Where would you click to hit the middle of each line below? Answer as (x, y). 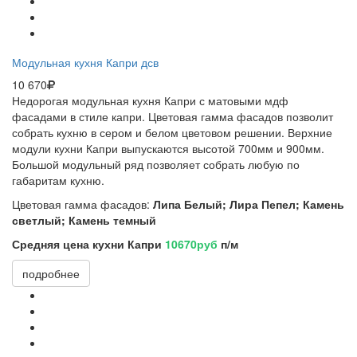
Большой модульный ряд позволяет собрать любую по (156, 164)
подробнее (51, 273)
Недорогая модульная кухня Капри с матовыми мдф (150, 100)
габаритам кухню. (58, 180)
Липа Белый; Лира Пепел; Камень (249, 204)
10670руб (191, 243)
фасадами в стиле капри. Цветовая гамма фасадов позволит (173, 116)
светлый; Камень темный (84, 220)
